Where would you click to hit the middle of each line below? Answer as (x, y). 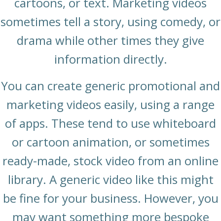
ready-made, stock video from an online (110, 161)
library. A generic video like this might (110, 180)
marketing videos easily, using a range (110, 105)
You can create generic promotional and (110, 86)
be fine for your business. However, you (110, 198)
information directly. (110, 59)
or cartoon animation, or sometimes (110, 142)
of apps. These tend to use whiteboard (110, 123)
